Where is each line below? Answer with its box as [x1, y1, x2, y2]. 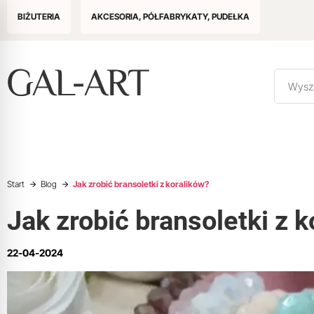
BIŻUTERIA [18, 11, 60, 22]
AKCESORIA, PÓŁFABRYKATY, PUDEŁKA [91, 11, 250, 22]
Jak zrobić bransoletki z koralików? [73, 179, 209, 189]
